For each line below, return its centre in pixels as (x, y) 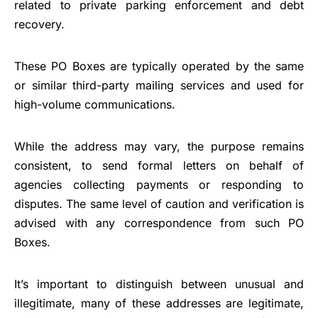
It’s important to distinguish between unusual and (159, 284)
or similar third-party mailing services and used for (159, 85)
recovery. (39, 24)
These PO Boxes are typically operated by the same (159, 66)
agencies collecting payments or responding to (159, 184)
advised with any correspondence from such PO (159, 223)
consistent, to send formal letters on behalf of (159, 165)
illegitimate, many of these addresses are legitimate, (159, 303)
